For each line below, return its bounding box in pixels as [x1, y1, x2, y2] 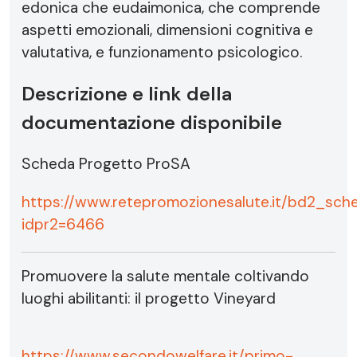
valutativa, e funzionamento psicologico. [22, 42, 302, 62]
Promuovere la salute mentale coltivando [22, 266, 309, 286]
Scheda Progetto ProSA [22, 154, 190, 174]
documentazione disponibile [22, 110, 282, 135]
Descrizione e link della [22, 81, 232, 106]
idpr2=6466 [22, 214, 104, 234]
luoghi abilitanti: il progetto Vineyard [22, 288, 276, 308]
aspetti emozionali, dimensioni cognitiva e [22, 20, 313, 40]
